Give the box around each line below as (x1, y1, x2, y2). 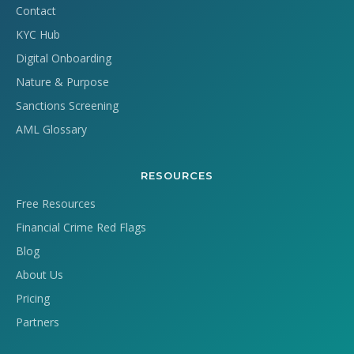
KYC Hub (16, 27, 60, 42)
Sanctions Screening (16, 98, 119, 113)
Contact (16, 3, 56, 18)
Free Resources (16, 196, 96, 211)
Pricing (16, 291, 50, 306)
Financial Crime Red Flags (16, 220, 146, 235)
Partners (16, 314, 59, 330)
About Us (16, 267, 63, 282)
